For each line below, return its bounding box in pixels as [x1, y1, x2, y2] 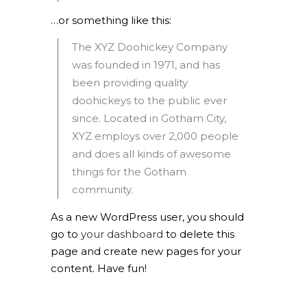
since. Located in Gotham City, [72, 112, 226, 125]
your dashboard [81, 228, 163, 241]
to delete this [163, 228, 234, 241]
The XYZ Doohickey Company [72, 40, 228, 53]
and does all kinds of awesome [72, 147, 231, 160]
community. [72, 183, 133, 196]
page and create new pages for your [51, 245, 241, 258]
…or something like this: [51, 14, 171, 27]
